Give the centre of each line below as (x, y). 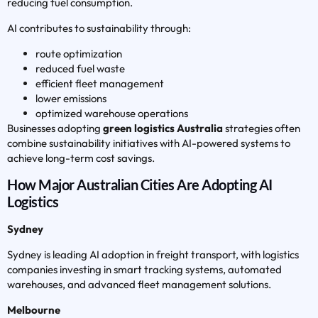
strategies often (262, 128)
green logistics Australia (163, 128)
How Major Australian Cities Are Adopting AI (140, 185)
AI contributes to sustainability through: (99, 28)
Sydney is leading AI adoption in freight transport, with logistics (153, 255)
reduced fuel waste (80, 69)
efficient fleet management (100, 84)
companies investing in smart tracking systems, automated (144, 270)
